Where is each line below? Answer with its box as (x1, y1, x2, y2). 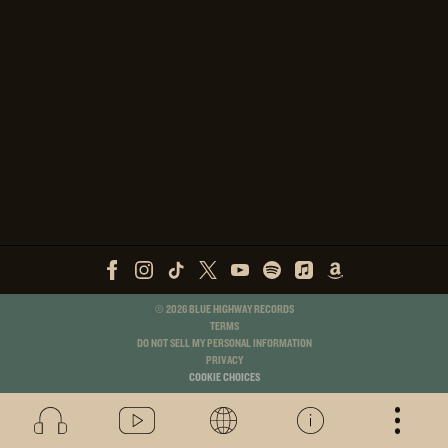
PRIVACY (205, 354, 243, 367)
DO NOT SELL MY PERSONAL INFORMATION (136, 337, 312, 350)
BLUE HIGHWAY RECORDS (188, 303, 294, 316)
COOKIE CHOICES (188, 371, 260, 384)
